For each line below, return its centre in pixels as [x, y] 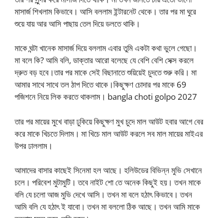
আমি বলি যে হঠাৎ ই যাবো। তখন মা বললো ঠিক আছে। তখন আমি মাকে [107, 207]
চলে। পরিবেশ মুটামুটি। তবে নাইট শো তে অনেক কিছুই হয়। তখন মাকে [108, 182]
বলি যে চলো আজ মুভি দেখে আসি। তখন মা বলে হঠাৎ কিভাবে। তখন [103, 195]
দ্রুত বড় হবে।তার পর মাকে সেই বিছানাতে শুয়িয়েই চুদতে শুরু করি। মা [106, 73]
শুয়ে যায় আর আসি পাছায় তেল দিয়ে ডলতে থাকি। [77, 23]
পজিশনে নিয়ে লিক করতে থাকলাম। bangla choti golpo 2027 [106, 97]
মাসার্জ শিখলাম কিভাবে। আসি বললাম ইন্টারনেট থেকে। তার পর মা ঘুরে [105, 11]
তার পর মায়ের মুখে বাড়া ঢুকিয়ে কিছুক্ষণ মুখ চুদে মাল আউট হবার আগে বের [109, 121]
